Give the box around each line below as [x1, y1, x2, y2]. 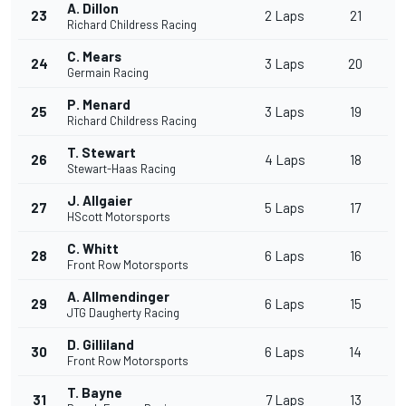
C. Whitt [67, 240, 119, 257]
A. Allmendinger [67, 288, 169, 305]
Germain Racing [67, 65, 149, 81]
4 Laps [264, 151, 305, 169]
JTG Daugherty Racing [67, 305, 179, 321]
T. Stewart [67, 144, 136, 161]
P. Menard [67, 96, 130, 113]
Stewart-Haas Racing [67, 161, 176, 177]
